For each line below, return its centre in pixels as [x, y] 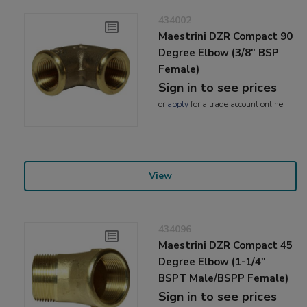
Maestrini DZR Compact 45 [226, 245]
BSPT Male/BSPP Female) [224, 278]
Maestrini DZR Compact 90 [226, 36]
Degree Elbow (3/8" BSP [219, 52]
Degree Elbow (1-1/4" [212, 261]
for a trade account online [236, 104]
